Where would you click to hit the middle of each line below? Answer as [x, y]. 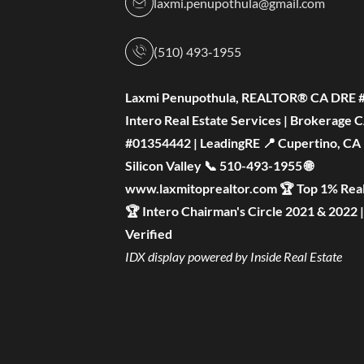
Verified [149, 234]
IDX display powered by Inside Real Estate [234, 256]
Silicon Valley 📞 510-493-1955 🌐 [219, 165]
